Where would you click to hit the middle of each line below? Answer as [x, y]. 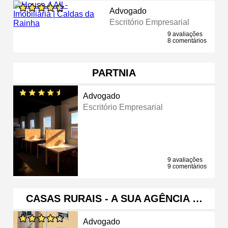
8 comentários [187, 40]
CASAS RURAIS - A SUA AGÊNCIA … [114, 198]
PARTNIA [114, 73]
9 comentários [187, 166]
